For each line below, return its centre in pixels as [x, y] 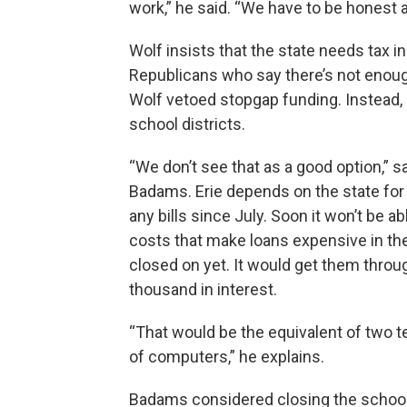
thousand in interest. [203, 289]
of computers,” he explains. [227, 356]
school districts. [187, 124]
